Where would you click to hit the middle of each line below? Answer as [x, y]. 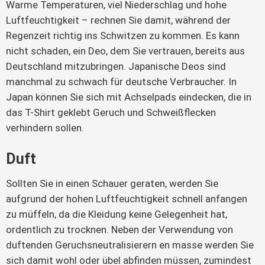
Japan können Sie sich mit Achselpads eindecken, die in [129, 97]
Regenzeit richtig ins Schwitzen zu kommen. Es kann [123, 36]
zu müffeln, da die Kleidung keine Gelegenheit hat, [117, 214]
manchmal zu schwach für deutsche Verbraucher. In [121, 82]
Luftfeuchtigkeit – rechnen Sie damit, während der [118, 20]
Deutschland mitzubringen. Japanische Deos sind [116, 67]
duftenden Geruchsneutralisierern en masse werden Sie [130, 245]
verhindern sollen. [45, 128]
